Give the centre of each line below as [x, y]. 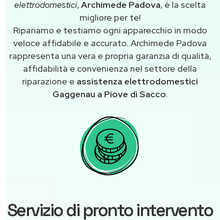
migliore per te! [110, 17]
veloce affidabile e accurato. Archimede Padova [110, 43]
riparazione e [48, 81]
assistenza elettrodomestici [136, 81]
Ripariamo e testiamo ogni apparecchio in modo [110, 30]
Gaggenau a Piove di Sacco [109, 94]
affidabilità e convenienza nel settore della [110, 68]
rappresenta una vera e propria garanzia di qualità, [110, 55]
